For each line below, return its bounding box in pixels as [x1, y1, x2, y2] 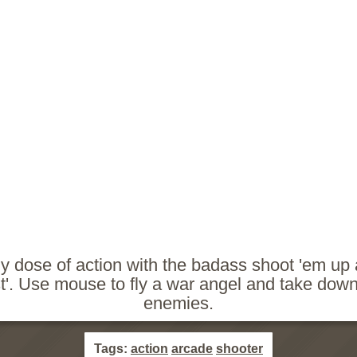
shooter [216, 342, 263, 355]
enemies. [143, 293, 214, 313]
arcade [171, 342, 213, 355]
